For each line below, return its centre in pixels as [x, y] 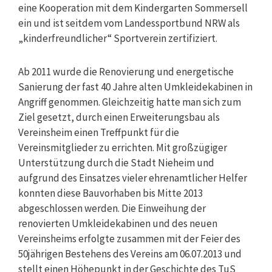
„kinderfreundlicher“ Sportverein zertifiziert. [118, 38]
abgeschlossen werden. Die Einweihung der [112, 208]
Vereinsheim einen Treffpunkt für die [99, 132]
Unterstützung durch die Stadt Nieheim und [116, 162]
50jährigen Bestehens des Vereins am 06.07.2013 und [130, 253]
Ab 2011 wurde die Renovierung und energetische [126, 71]
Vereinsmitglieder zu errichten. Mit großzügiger [123, 147]
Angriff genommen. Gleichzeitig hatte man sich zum [130, 102]
